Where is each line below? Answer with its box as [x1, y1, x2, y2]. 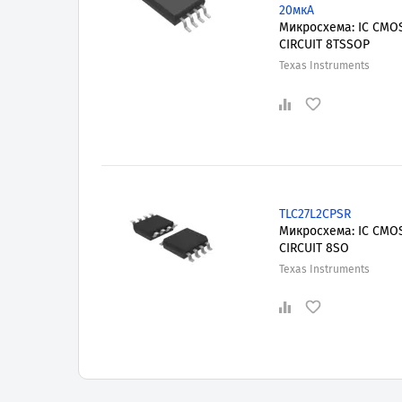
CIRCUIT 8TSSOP [278, 36, 370, 52]
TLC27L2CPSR [278, 205, 351, 222]
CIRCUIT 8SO [278, 240, 349, 256]
